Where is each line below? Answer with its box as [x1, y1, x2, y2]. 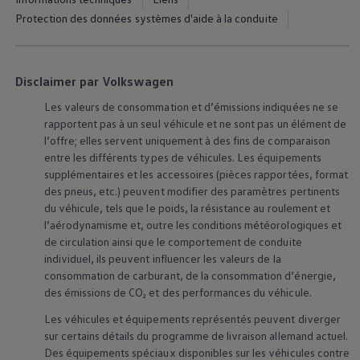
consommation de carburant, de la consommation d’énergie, [43, 268, 336, 282]
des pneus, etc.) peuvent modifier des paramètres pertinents [43, 183, 340, 198]
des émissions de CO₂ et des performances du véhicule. [43, 284, 312, 299]
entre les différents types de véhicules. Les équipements [43, 149, 321, 164]
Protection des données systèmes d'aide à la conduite [14, 11, 278, 26]
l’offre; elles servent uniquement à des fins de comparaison [43, 133, 330, 147]
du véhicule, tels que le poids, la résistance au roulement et [43, 200, 330, 215]
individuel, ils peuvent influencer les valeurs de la [43, 251, 281, 265]
